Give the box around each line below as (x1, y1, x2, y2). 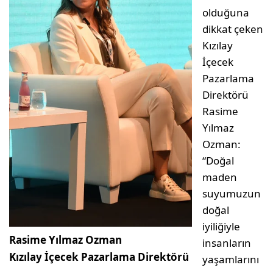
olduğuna (202, 5, 249, 20)
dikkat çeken (202, 22, 264, 37)
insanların (202, 236, 251, 250)
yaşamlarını (202, 252, 259, 267)
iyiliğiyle (202, 219, 240, 234)
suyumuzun (202, 186, 261, 201)
